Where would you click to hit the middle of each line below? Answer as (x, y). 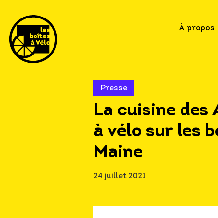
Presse (114, 88)
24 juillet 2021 (120, 176)
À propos (197, 28)
